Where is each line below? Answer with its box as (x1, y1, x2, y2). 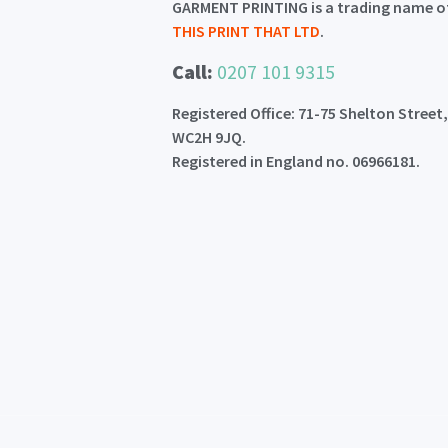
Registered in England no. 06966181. (172, 151, 421, 172)
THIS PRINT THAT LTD (172, 20, 321, 41)
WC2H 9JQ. (172, 127, 247, 148)
